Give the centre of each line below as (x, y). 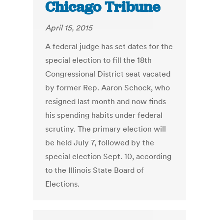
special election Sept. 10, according (109, 156)
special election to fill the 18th (99, 60)
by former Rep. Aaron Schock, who (108, 88)
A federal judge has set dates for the (109, 46)
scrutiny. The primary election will (106, 129)
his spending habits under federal (104, 115)
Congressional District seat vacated (108, 74)
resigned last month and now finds (106, 101)
